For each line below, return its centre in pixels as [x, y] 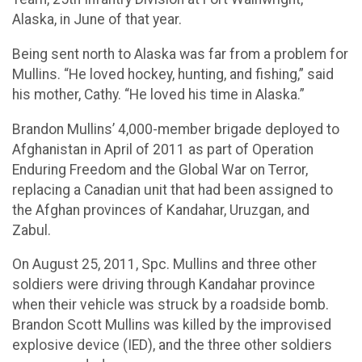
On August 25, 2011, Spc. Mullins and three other [164, 265]
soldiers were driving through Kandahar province [164, 285]
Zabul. [32, 230]
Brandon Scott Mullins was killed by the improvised [172, 325]
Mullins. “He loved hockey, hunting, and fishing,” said [173, 75]
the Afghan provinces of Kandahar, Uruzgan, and [161, 210]
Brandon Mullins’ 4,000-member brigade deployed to [176, 129]
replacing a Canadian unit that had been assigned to [173, 189]
